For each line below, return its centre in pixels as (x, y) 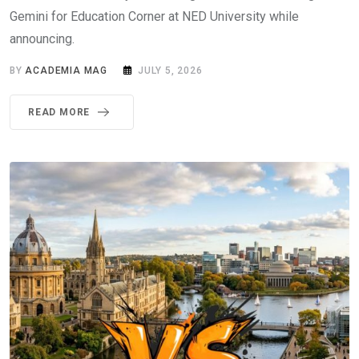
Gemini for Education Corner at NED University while (154, 17)
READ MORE (59, 113)
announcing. (42, 39)
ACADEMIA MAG (67, 71)
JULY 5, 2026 (170, 71)
